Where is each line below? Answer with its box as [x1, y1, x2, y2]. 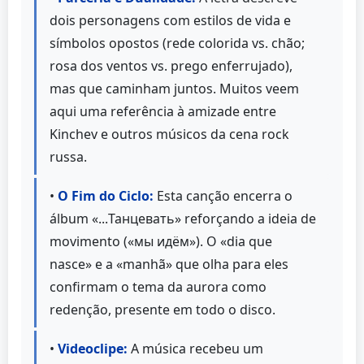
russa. [50, 147, 87, 166]
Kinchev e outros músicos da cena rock [50, 124, 289, 143]
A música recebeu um [128, 339, 263, 357]
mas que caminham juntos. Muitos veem [50, 79, 299, 97]
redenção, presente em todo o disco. [50, 300, 275, 318]
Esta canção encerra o [154, 186, 292, 205]
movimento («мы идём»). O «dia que [50, 232, 272, 250]
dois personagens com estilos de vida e [50, 11, 291, 29]
